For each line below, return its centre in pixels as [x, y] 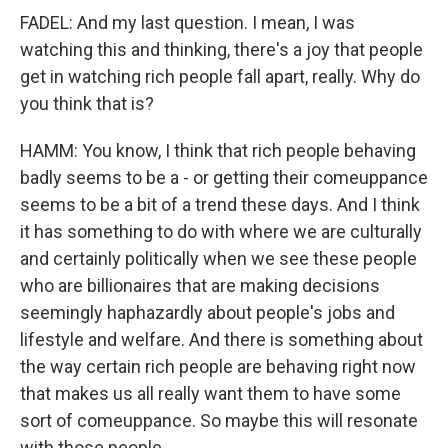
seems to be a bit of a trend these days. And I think [220, 204]
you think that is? [87, 103]
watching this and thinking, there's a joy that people [221, 49]
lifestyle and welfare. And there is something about [221, 339]
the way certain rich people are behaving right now [218, 366]
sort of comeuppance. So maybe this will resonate [219, 420]
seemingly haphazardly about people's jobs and [207, 312]
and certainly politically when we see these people [218, 258]
